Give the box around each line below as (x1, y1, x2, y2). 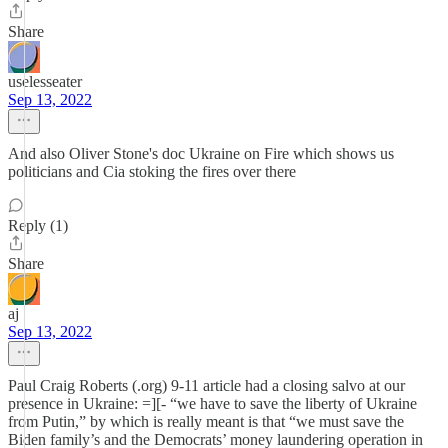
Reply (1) (8, 217, 68, 234)
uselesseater (8, 73, 82, 90)
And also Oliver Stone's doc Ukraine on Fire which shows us (8, 145, 394, 162)
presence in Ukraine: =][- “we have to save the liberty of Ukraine (8, 395, 417, 412)
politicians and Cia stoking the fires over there (8, 163, 296, 180)
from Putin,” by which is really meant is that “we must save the (8, 413, 404, 430)
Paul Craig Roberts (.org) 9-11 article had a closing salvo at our (8, 377, 405, 394)
